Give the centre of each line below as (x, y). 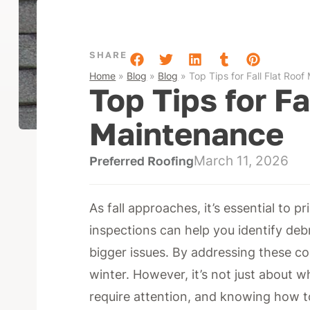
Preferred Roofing (142, 161)
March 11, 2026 (241, 161)
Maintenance (187, 134)
